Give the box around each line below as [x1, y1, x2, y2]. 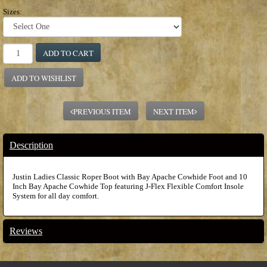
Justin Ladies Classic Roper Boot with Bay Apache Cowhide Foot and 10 [13, 172, 247, 181]
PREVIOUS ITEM [73, 105, 131, 117]
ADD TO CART [43, 47, 94, 58]
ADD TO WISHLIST [11, 72, 76, 83]
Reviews [10, 225, 42, 236]
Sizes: [3, 7, 22, 16]
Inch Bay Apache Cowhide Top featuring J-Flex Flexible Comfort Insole [13, 181, 244, 191]
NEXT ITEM [153, 105, 194, 117]
